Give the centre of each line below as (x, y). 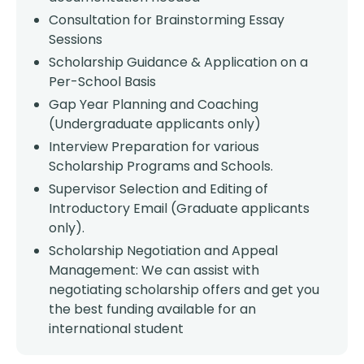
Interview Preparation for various (154, 147)
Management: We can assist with (154, 270)
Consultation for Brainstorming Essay (167, 20)
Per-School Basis (102, 82)
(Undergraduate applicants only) (155, 124)
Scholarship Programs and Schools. (161, 166)
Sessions (76, 39)
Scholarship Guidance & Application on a (178, 62)
